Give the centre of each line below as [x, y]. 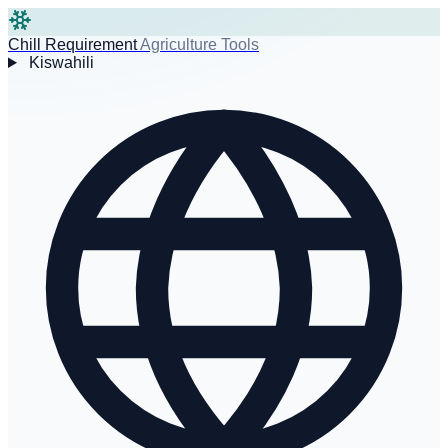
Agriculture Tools [199, 44]
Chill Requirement [72, 44]
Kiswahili [61, 62]
